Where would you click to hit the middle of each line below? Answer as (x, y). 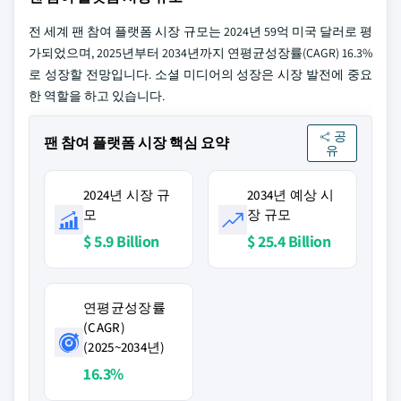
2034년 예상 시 (291, 195)
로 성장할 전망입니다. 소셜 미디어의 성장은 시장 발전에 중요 (200, 74)
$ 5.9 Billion (121, 241)
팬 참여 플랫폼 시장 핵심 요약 (137, 143)
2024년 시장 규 (127, 195)
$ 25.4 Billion (289, 241)
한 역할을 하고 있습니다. (97, 96)
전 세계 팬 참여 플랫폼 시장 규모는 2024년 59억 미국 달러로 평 (200, 31)
